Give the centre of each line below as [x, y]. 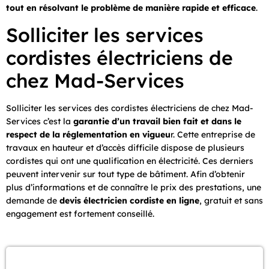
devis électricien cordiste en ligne [128, 200]
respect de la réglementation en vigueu [88, 134]
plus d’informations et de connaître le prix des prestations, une [134, 187]
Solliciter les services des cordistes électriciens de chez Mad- [130, 108]
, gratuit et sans [231, 200]
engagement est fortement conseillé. [80, 213]
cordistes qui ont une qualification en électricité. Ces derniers [130, 161]
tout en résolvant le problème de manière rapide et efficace [131, 8]
